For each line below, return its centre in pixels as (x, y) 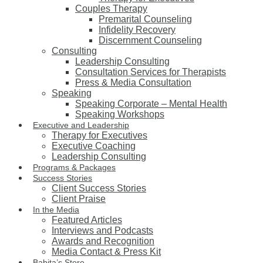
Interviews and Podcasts (102, 230)
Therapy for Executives (100, 135)
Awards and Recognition (103, 241)
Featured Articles (87, 220)
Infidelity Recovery (137, 30)
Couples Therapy (111, 9)
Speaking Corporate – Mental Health (151, 104)
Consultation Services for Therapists (151, 72)
